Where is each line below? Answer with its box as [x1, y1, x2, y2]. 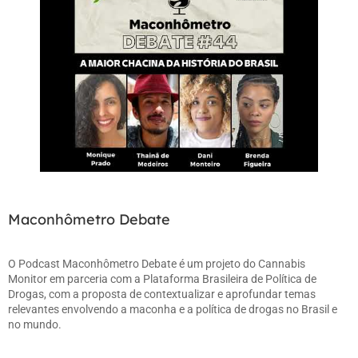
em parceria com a [47, 272, 143, 285]
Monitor [8, 272, 47, 285]
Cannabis [258, 257, 305, 270]
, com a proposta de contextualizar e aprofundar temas [44, 287, 316, 300]
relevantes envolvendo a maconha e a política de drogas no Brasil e [8, 302, 337, 316]
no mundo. [8, 317, 62, 331]
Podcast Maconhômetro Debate [18, 257, 177, 270]
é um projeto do [177, 257, 258, 270]
